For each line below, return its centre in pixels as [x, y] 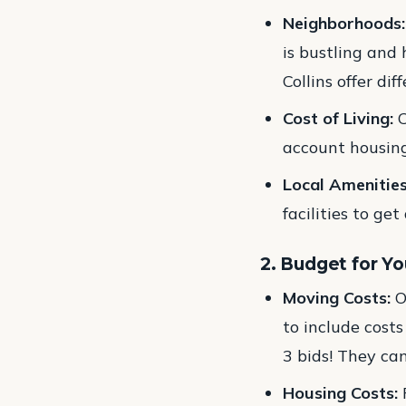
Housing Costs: [341, 392]
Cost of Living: [338, 118]
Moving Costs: [337, 297]
